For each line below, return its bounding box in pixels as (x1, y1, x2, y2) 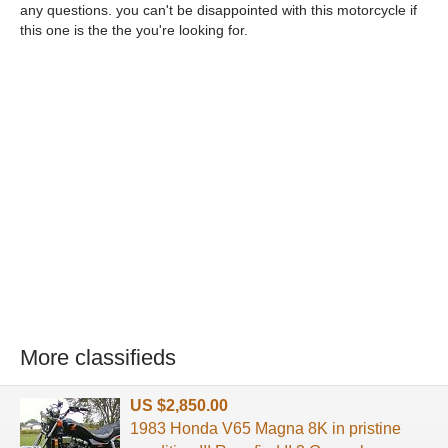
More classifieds (20, 345, 176, 371)
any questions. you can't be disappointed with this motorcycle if (20, 2, 417, 19)
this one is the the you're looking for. (20, 22, 248, 39)
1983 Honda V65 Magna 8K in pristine (130, 419, 401, 437)
